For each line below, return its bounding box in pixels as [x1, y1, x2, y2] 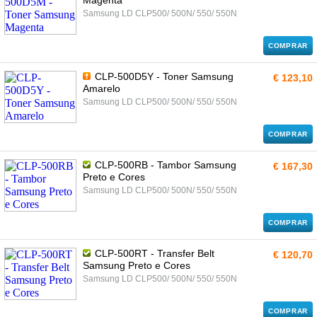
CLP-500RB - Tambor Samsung [92, 159, 236, 171]
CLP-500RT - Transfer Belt [92, 248, 214, 259]
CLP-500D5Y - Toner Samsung [92, 71, 234, 82]
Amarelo [83, 83, 120, 94]
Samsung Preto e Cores [83, 260, 190, 271]
